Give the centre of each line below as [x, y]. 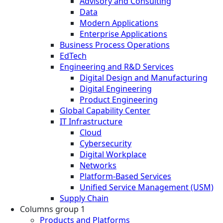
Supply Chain [84, 198]
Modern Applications [119, 23]
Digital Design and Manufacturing [144, 77]
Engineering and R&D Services [117, 66]
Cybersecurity [106, 143]
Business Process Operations [115, 45]
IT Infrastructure [91, 121]
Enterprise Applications [123, 34]
